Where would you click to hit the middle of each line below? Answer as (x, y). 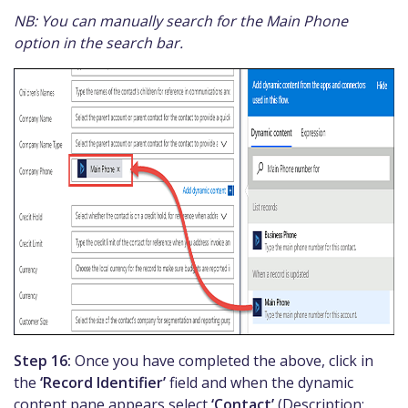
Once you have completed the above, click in (222, 360)
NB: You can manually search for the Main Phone (181, 20)
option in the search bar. (98, 42)
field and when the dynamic (260, 382)
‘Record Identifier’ (103, 382)
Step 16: (42, 360)
